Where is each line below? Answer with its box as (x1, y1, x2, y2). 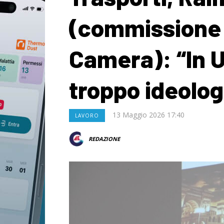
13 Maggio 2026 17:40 (112, 110, 184, 120)
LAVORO (75, 111, 99, 119)
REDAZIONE (88, 135, 120, 142)
